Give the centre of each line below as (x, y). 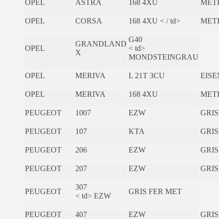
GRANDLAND (101, 44)
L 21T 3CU (147, 75)
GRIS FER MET (155, 191)
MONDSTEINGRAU (164, 57)
